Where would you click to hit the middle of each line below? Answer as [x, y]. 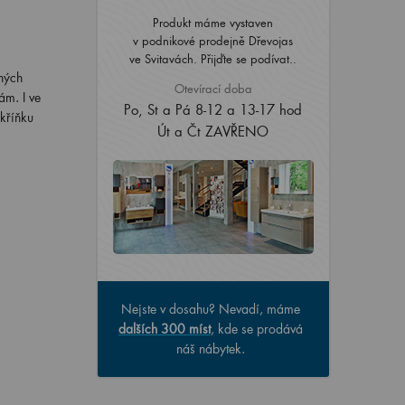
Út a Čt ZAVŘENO [213, 131]
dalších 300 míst [165, 329]
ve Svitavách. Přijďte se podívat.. [213, 58]
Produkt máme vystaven [213, 22]
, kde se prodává [257, 329]
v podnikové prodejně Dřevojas [213, 40]
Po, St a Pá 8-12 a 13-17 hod [213, 109]
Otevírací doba [213, 88]
